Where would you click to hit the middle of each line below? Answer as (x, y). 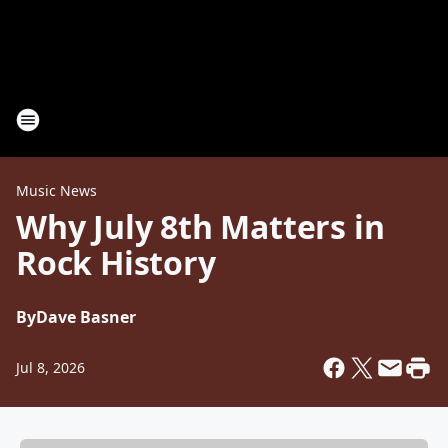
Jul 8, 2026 (50, 367)
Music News (56, 190)
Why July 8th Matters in (200, 226)
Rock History (116, 262)
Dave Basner (86, 317)
